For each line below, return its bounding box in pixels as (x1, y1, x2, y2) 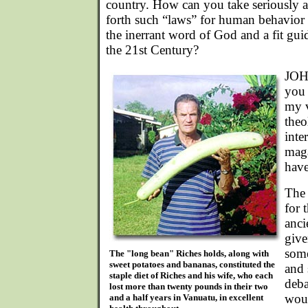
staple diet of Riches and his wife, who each (109, 270, 273, 280)
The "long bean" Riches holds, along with (109, 248, 269, 258)
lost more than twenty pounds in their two (109, 281, 268, 291)
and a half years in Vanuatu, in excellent (109, 292, 263, 302)
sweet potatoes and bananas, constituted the (109, 259, 275, 269)
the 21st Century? (106, 43, 199, 57)
